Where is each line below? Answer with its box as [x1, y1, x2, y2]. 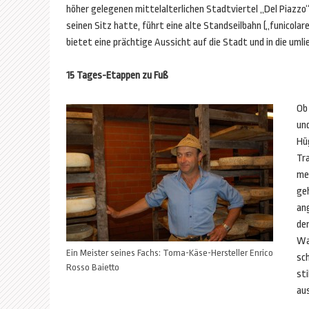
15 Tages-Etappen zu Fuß [66, 70, 168, 81]
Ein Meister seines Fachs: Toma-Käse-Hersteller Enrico [66, 248, 273, 258]
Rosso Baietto [66, 262, 119, 272]
